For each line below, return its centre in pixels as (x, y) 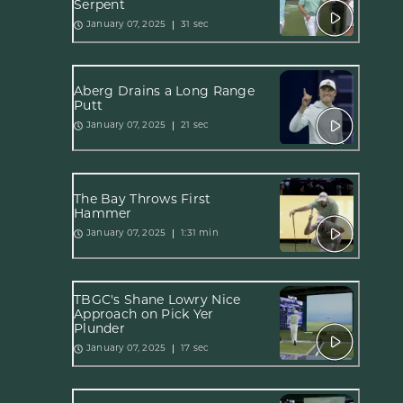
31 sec (195, 25)
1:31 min (200, 233)
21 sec (195, 125)
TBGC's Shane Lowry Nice (157, 300)
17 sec (195, 349)
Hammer (103, 214)
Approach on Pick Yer (144, 315)
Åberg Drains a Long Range (164, 92)
